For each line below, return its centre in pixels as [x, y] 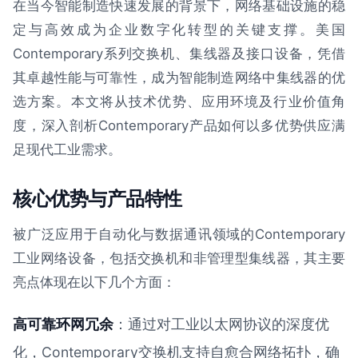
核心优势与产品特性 [97, 197]
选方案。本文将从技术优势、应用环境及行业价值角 [179, 101]
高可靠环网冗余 [63, 324]
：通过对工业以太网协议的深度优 [221, 324]
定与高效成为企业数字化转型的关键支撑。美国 [179, 29]
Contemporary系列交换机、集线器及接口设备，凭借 [179, 53]
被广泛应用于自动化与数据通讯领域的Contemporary [179, 234]
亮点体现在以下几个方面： [94, 282]
